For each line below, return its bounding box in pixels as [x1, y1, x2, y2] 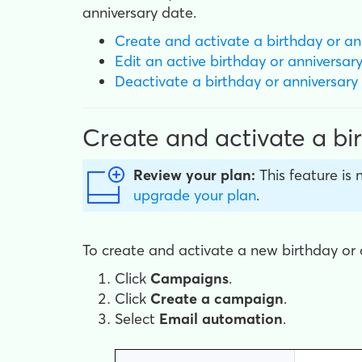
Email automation [159, 309, 283, 328]
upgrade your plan [133, 186, 256, 204]
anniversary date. [82, 3, 196, 22]
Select [115, 309, 159, 328]
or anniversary [265, 72, 358, 90]
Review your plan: [133, 166, 255, 184]
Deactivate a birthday [115, 72, 265, 90]
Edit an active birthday [115, 52, 270, 70]
